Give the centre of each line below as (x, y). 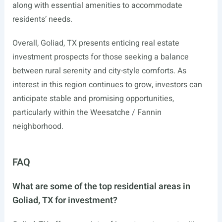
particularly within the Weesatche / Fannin (87, 112)
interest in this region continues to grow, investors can (107, 84)
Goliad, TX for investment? (65, 200)
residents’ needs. (42, 19)
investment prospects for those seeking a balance (100, 57)
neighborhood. (38, 126)
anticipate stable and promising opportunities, (93, 98)
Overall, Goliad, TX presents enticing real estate (96, 43)
